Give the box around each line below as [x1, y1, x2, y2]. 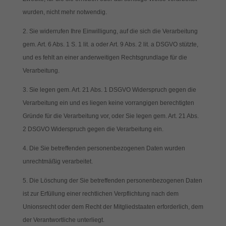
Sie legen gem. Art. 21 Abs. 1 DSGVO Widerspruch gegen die [29, 86, 196, 93]
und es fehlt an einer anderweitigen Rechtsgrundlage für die [22, 54, 187, 61]
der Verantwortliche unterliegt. [22, 216, 104, 223]
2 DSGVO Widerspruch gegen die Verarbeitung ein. [22, 126, 163, 133]
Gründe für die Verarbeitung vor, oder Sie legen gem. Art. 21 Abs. [22, 112, 199, 120]
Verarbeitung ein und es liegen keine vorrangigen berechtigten [22, 99, 194, 106]
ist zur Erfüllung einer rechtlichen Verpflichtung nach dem [22, 190, 179, 197]
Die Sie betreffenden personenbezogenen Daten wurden [29, 145, 185, 152]
